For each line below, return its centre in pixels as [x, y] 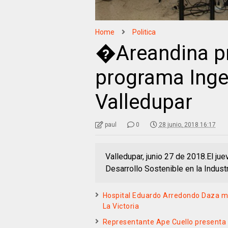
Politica [144, 32]
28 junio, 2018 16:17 [187, 124]
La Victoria [121, 206]
